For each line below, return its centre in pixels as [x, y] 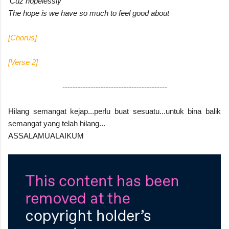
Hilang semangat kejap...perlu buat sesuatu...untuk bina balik [114, 111]
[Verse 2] [23, 62]
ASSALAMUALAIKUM [46, 135]
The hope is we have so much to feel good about [89, 13]
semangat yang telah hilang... [57, 123]
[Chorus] [22, 37]
